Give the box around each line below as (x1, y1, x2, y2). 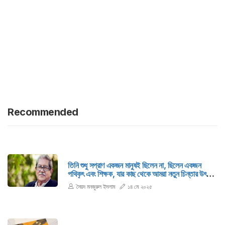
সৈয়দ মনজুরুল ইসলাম (76, 182, 116, 190)
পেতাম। (68, 177, 89, 187)
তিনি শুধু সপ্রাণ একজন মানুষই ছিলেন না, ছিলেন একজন (68, 160, 168, 170)
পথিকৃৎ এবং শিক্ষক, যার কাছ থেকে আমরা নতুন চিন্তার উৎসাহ (68, 168, 215, 179)
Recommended (8, 105, 78, 118)
